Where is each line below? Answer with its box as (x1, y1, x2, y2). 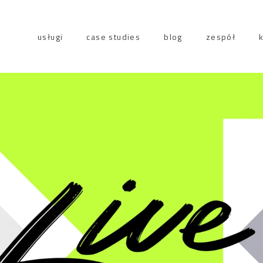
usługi (37, 31, 63, 43)
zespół (205, 31, 236, 43)
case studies (86, 31, 141, 43)
